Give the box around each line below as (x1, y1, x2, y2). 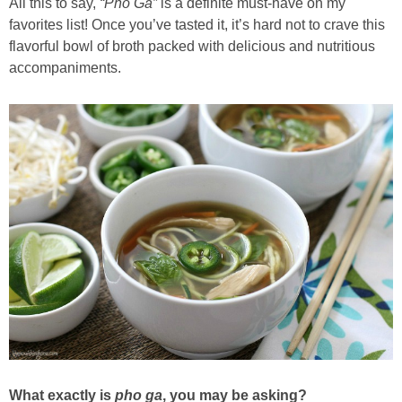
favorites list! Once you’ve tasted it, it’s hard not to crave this (9, 16, 385, 32)
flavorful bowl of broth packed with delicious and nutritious (9, 38, 375, 54)
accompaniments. (9, 59, 121, 75)
